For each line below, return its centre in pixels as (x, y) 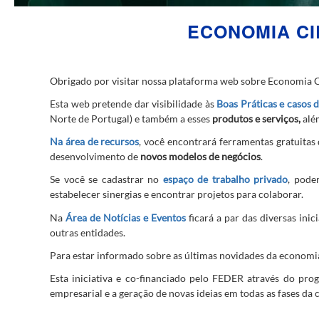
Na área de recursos (95, 142)
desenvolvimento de (95, 157)
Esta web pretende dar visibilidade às (134, 104)
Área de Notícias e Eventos (125, 217)
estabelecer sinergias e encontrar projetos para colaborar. (177, 194)
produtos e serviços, (256, 119)
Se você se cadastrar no (106, 179)
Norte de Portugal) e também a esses (131, 119)
